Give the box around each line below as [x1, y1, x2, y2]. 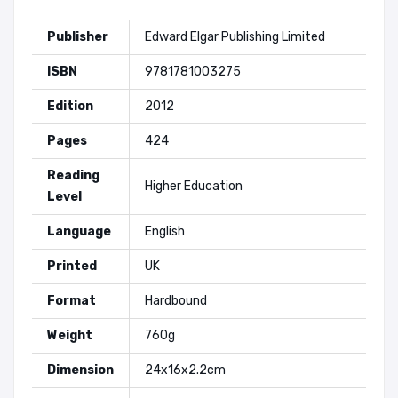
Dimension [47, 362, 114, 378]
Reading [47, 168, 99, 183]
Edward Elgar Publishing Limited [145, 29, 325, 44]
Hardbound [145, 293, 207, 308]
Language [47, 224, 111, 239]
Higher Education [145, 179, 243, 194]
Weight [47, 328, 92, 343]
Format [47, 293, 96, 308]
